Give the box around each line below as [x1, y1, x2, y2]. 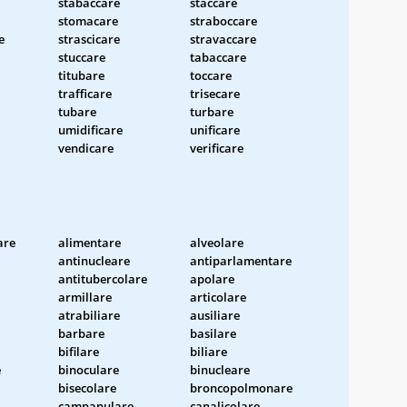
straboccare [190, 12, 257, 29]
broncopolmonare [190, 379, 293, 396]
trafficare [58, 84, 112, 102]
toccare [190, 66, 232, 84]
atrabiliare [58, 306, 120, 323]
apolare [190, 270, 234, 287]
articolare [190, 288, 246, 305]
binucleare [190, 361, 250, 378]
